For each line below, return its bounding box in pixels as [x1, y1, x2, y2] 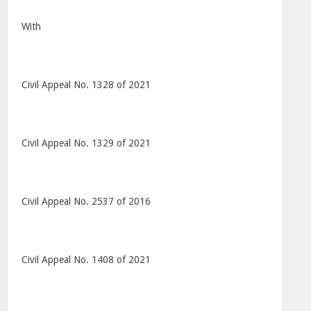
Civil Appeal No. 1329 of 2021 [22, 137, 151, 149]
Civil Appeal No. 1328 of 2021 [22, 79, 151, 90]
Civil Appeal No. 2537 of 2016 [22, 196, 151, 207]
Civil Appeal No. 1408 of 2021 [22, 254, 151, 265]
